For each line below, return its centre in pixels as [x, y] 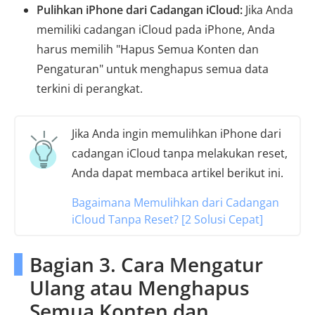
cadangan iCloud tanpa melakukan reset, [180, 153]
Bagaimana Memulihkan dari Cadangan [175, 202]
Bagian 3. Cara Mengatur [146, 264]
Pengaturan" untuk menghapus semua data [153, 69]
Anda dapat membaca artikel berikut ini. [178, 173]
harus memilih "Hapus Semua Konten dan [148, 49]
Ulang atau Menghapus [140, 287]
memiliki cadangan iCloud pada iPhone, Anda [156, 29]
